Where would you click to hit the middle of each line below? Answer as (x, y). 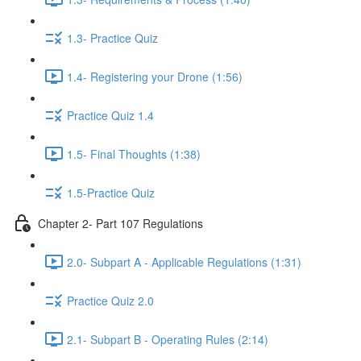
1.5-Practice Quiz (111, 192)
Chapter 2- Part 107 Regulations (120, 223)
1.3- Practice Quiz (112, 37)
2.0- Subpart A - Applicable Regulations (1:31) (184, 261)
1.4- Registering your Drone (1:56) (155, 76)
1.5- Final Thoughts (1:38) (134, 154)
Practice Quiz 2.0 (110, 300)
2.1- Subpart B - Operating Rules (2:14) (168, 339)
